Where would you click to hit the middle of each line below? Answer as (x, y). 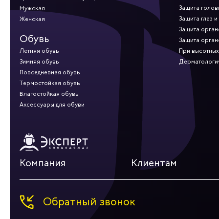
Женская (32, 19)
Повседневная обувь (50, 73)
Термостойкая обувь (50, 83)
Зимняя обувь (39, 62)
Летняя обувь (39, 51)
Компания (43, 163)
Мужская (32, 9)
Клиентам (154, 163)
